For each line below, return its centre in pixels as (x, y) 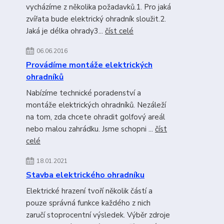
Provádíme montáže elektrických (89, 65)
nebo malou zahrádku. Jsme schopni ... (90, 129)
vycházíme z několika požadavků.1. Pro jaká (98, 7)
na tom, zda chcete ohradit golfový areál (95, 117)
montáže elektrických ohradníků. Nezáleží (96, 105)
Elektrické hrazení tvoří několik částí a (89, 191)
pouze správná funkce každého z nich (88, 203)
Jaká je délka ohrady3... (65, 31)
